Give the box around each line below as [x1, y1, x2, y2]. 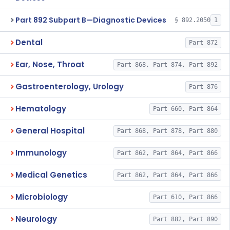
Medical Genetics [15, 169, 87, 180]
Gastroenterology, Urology [15, 81, 124, 92]
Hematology [15, 103, 66, 114]
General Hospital [15, 125, 85, 136]
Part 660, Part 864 [152, 105, 218, 112]
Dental [15, 37, 43, 48]
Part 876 [188, 83, 218, 90]
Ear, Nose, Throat [15, 59, 85, 70]
